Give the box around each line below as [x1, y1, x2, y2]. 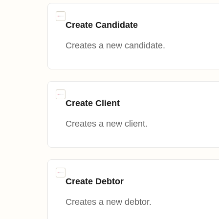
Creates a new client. [66, 119, 148, 129]
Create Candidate [66, 20, 138, 30]
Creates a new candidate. [66, 41, 165, 51]
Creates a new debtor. [66, 197, 152, 207]
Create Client [66, 98, 120, 109]
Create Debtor [66, 176, 124, 187]
